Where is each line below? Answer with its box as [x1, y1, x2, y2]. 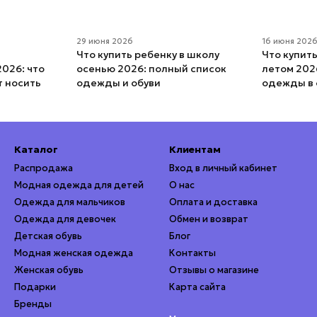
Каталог [14, 143, 58, 156]
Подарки [14, 281, 56, 294]
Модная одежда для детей [14, 179, 144, 192]
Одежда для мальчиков [14, 196, 125, 209]
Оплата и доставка [169, 196, 258, 209]
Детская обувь [14, 230, 82, 243]
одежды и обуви [76, 76, 161, 90]
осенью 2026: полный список [76, 62, 226, 76]
